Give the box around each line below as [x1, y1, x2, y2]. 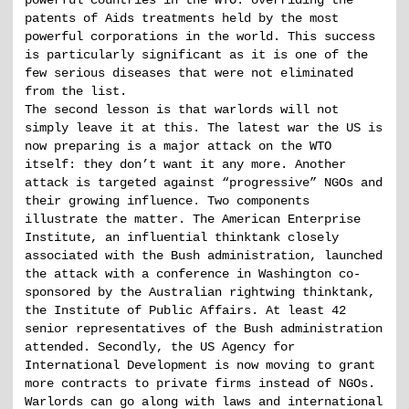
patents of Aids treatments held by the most [25, 11, 339, 26]
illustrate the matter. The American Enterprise [25, 212, 361, 226]
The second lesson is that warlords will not [25, 102, 339, 117]
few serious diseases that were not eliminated [25, 66, 353, 80]
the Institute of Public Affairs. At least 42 [25, 303, 346, 318]
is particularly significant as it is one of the [25, 47, 368, 62]
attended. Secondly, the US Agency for [25, 340, 295, 354]
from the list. [25, 84, 127, 99]
